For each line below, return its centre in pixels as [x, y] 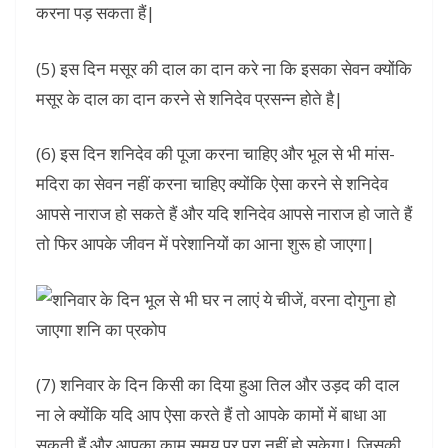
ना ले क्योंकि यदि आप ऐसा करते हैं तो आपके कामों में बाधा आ [211, 415]
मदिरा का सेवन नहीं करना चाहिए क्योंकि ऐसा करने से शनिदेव [212, 184]
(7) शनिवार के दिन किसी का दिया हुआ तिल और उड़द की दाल [217, 385]
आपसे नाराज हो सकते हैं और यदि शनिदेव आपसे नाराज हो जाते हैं [224, 214]
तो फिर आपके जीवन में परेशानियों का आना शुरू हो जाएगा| [205, 244]
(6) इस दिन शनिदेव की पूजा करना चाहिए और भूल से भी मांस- [215, 154]
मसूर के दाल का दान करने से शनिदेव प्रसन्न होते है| [189, 98]
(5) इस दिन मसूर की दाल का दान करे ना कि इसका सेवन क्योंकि [224, 68]
